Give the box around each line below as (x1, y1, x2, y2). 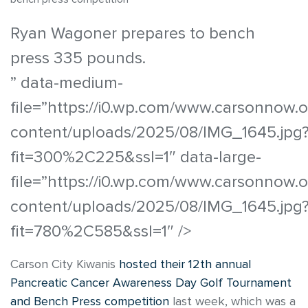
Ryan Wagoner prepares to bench (10, 23, 255, 44)
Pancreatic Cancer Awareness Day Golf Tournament (10, 276, 291, 291)
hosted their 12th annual (119, 257, 251, 272)
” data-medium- (10, 73, 123, 93)
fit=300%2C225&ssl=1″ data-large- (10, 147, 261, 168)
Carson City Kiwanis (10, 257, 119, 272)
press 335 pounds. (10, 48, 146, 69)
